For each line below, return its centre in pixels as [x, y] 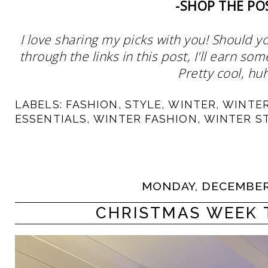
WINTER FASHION [145, 119]
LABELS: [40, 104]
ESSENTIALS [51, 119]
